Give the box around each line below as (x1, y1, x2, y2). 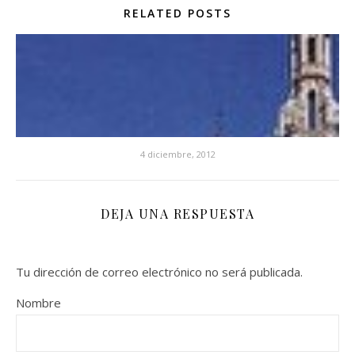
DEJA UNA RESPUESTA (101, 205, 254, 223)
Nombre (16, 295, 61, 311)
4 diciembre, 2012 (139, 148, 216, 161)
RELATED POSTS (124, 6, 231, 21)
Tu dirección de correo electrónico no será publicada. (16, 264, 303, 281)
